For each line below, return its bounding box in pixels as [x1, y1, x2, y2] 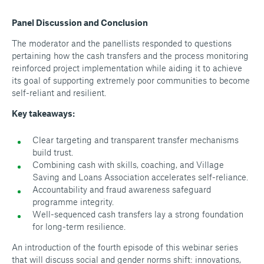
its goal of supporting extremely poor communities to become [12, 75, 250, 85]
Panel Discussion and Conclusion [12, 17, 148, 28]
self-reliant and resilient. [12, 87, 106, 98]
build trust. [32, 147, 73, 157]
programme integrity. [32, 196, 114, 207]
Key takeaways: [12, 108, 75, 118]
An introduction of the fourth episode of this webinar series [12, 242, 238, 252]
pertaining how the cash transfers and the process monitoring [12, 50, 249, 61]
